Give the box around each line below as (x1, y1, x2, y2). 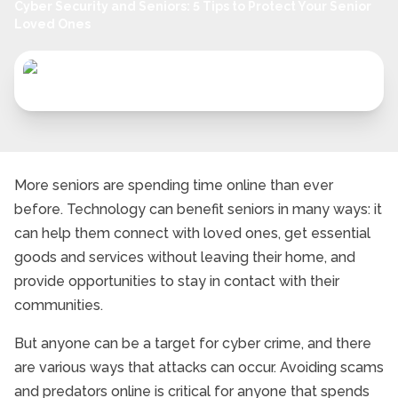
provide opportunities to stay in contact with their (14, 273, 339, 290)
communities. (14, 297, 103, 314)
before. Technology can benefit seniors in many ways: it (14, 201, 382, 218)
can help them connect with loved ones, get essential (14, 225, 370, 242)
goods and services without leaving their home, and (14, 249, 355, 266)
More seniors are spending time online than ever (14, 177, 333, 194)
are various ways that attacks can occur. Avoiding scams (14, 359, 384, 376)
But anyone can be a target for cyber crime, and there (14, 335, 371, 352)
